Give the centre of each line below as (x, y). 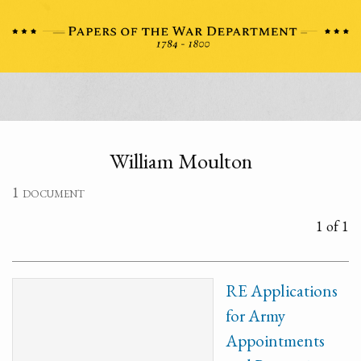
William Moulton (180, 161)
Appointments (275, 340)
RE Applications (282, 290)
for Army (255, 315)
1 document (48, 192)
